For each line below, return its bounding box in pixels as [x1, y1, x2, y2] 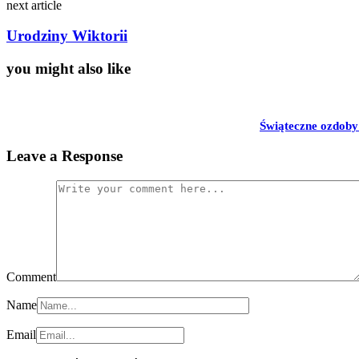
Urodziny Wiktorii [6, 27, 127, 45]
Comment [6, 270, 56, 284]
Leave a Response [6, 147, 123, 165]
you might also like [6, 59, 131, 77]
